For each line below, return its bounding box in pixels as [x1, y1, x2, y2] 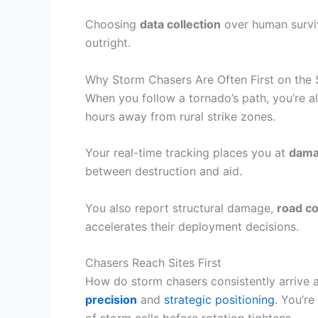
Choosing [85, 16, 140, 31]
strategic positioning [164, 292, 275, 307]
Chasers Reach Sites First [85, 256, 221, 270]
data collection [140, 16, 221, 31]
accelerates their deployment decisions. [85, 219, 299, 234]
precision [85, 292, 137, 307]
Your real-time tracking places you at [85, 146, 289, 160]
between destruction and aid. [85, 164, 242, 179]
